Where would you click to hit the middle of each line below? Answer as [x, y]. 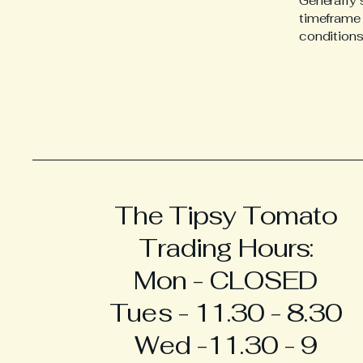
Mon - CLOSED [226, 280]
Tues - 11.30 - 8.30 [226, 313]
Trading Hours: [226, 248]
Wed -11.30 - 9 [226, 345]
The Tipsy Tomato [226, 216]
